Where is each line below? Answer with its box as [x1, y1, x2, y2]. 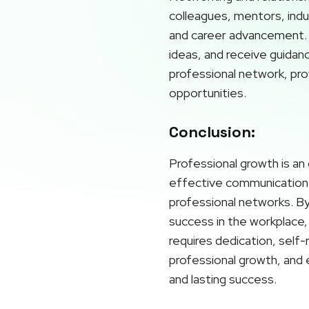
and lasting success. [168, 271, 277, 287]
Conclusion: [168, 122, 255, 141]
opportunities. [168, 85, 246, 101]
